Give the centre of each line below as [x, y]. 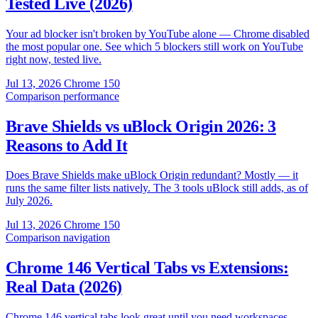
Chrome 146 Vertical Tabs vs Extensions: [147, 268]
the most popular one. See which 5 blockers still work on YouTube [154, 46]
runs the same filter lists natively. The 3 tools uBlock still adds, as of [157, 188]
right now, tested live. [54, 59]
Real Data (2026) [64, 287]
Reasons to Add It [67, 145]
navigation [87, 238]
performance [91, 96]
